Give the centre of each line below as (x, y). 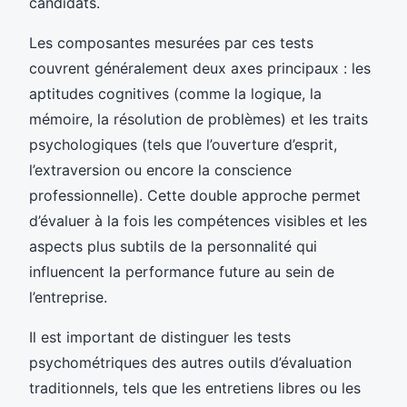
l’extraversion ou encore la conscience (160, 169)
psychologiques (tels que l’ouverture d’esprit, (183, 144)
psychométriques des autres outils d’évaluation (190, 362)
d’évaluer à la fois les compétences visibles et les (198, 220)
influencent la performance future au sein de (182, 271)
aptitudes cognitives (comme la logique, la (175, 93)
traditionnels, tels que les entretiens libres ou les (195, 387)
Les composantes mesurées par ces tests (171, 42)
